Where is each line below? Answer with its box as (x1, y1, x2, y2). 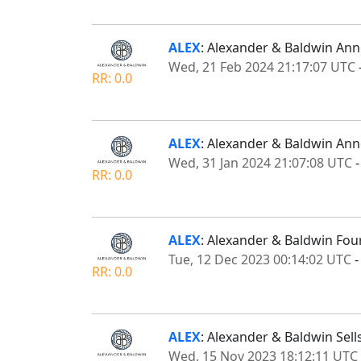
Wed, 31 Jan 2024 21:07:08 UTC (168, 154, 352, 172)
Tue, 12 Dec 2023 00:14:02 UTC (168, 251, 351, 269)
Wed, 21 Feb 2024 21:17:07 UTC (168, 57, 355, 76)
